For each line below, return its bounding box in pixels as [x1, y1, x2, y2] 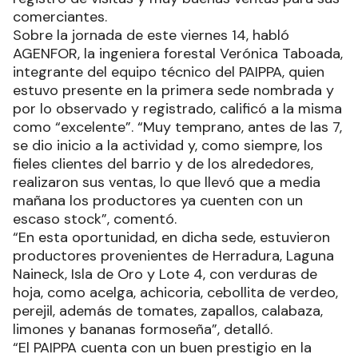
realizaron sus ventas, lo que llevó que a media [13, 172, 320, 192]
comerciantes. [13, 6, 111, 26]
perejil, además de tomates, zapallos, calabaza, [13, 300, 323, 320]
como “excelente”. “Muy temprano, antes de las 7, [13, 117, 342, 137]
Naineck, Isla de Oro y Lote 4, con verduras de [13, 264, 317, 284]
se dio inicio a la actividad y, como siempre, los [13, 135, 323, 155]
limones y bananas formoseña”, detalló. [13, 319, 276, 339]
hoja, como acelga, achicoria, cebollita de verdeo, [13, 282, 338, 302]
